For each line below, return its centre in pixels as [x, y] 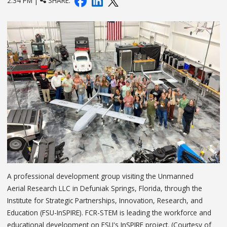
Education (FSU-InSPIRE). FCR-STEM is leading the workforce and [109, 212]
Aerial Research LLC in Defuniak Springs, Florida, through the [105, 188]
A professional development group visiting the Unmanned [100, 176]
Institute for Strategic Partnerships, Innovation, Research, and [105, 200]
